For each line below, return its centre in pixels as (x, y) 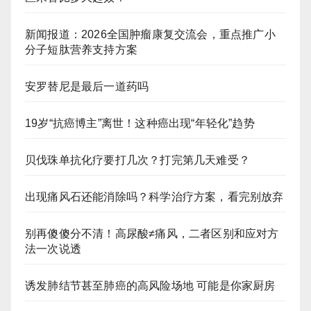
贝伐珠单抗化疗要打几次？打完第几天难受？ (137, 160)
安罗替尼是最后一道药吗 (87, 87)
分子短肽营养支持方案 (81, 50)
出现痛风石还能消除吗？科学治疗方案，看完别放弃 (154, 197)
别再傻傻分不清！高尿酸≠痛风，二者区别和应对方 (152, 234)
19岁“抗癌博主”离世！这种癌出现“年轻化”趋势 (140, 124)
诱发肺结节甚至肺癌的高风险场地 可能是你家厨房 (150, 286)
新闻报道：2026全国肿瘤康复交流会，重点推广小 (150, 35)
